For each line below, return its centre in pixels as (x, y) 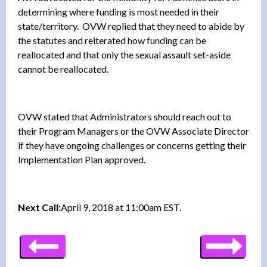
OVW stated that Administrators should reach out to (125, 116)
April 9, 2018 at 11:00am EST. (121, 207)
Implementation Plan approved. (82, 159)
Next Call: (39, 207)
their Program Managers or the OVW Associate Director (133, 131)
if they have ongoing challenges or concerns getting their (132, 145)
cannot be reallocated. (63, 69)
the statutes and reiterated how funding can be (112, 40)
